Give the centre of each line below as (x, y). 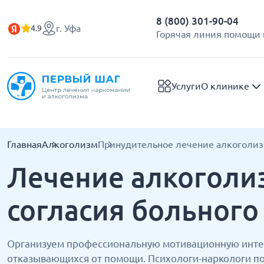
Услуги (186, 86)
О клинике (225, 86)
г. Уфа (68, 28)
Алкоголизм (70, 144)
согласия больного (133, 210)
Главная (24, 144)
